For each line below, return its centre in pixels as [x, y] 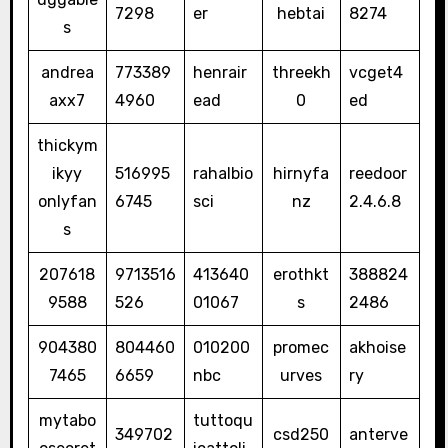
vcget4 [375, 73]
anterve [378, 435]
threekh [301, 73]
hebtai [301, 14]
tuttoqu [222, 421]
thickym [67, 146]
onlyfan [67, 202]
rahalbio [222, 174]
